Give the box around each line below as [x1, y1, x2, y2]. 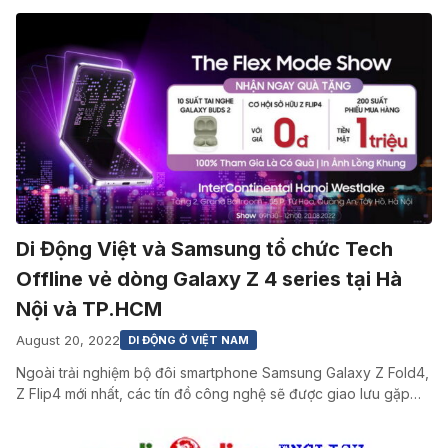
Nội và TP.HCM [16, 297, 162, 322]
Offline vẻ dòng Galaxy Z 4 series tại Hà [16, 267, 402, 292]
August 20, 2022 [16, 331, 120, 348]
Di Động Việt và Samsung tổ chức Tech [16, 237, 393, 262]
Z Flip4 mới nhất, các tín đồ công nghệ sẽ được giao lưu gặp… [16, 385, 421, 403]
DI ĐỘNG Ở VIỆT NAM [128, 333, 249, 348]
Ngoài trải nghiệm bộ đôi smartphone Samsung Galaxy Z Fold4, [16, 364, 429, 382]
